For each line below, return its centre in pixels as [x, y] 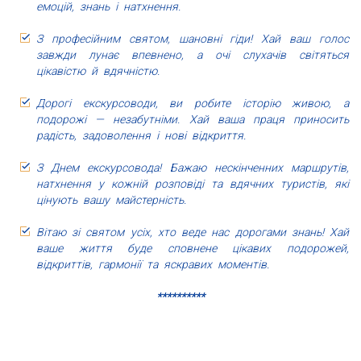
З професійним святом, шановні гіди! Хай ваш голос [193, 39]
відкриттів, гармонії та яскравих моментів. [153, 265]
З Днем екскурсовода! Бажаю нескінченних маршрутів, [193, 168]
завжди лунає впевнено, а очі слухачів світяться [193, 55]
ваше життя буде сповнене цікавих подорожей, [193, 249]
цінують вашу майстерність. [111, 200]
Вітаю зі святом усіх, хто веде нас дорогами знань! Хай [193, 232]
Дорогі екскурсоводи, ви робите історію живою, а [193, 104]
